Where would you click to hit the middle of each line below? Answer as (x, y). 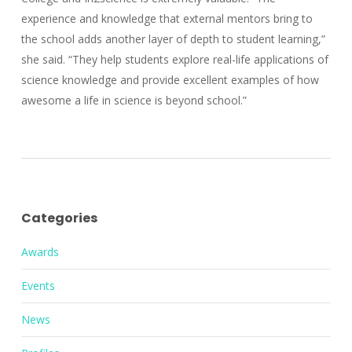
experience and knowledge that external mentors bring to (167, 19)
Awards (40, 252)
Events (38, 286)
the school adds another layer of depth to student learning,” (173, 39)
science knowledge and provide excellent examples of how (170, 80)
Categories (59, 218)
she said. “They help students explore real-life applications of (174, 60)
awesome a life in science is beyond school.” (134, 101)
